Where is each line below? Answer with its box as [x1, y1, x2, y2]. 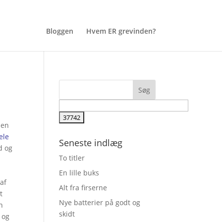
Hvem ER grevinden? [86, 26, 156, 36]
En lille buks [59, 168, 100, 177]
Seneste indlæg [59, 137, 123, 149]
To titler [59, 153, 85, 163]
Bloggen [46, 26, 73, 36]
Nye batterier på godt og [59, 198, 141, 207]
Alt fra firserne [59, 183, 108, 192]
